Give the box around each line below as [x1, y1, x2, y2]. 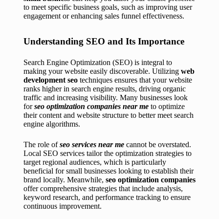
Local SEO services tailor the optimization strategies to [23, 149, 192, 158]
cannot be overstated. [124, 140, 191, 149]
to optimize [149, 102, 185, 111]
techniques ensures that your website [78, 76, 192, 85]
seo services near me [60, 140, 124, 149]
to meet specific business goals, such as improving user [23, 3, 192, 12]
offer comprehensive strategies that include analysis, [23, 184, 183, 193]
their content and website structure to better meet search [23, 111, 194, 120]
